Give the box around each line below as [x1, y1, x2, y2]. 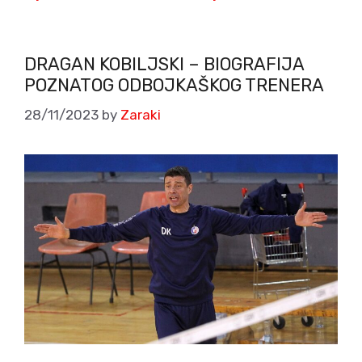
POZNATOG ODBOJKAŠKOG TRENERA [24, 74, 324, 96]
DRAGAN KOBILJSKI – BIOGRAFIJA [24, 53, 304, 75]
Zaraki [120, 107, 161, 124]
